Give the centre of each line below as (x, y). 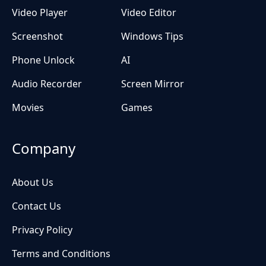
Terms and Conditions (61, 254)
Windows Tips (152, 37)
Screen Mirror (153, 84)
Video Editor (149, 13)
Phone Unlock (43, 60)
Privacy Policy (42, 230)
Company (44, 148)
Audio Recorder (47, 84)
